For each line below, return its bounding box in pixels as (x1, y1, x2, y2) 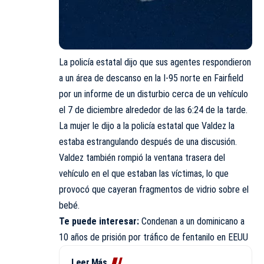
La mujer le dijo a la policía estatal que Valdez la (59, 120, 235, 131)
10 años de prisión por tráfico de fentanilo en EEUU (59, 231, 248, 243)
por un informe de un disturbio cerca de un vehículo (59, 88, 248, 100)
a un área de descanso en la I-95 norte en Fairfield (59, 72, 243, 84)
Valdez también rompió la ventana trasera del (59, 151, 225, 163)
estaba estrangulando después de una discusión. (59, 136, 237, 147)
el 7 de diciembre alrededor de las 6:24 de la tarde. (59, 104, 247, 115)
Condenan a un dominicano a (141, 215, 245, 227)
